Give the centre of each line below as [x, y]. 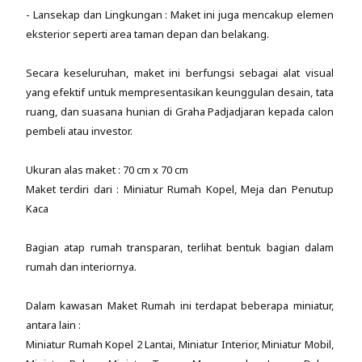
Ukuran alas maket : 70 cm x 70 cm [108, 169]
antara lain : [53, 324]
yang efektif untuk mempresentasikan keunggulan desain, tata [180, 92]
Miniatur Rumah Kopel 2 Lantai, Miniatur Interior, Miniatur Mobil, [180, 344]
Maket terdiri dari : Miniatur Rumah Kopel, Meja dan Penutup [180, 189]
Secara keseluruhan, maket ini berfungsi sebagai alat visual [180, 72]
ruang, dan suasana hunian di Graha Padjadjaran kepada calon [180, 111]
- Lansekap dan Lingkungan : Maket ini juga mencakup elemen [180, 14]
